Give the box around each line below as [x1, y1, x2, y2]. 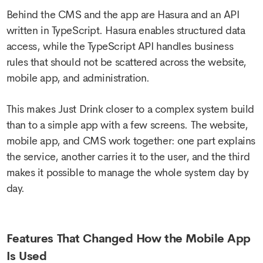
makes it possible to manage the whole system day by [6, 166, 249, 180]
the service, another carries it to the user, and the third [6, 150, 250, 164]
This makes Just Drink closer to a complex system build [6, 102, 254, 117]
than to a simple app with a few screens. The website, [6, 118, 248, 133]
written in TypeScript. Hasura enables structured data [6, 23, 245, 38]
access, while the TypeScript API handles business [6, 39, 234, 53]
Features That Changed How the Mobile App [6, 231, 251, 246]
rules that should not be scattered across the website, [6, 55, 247, 69]
